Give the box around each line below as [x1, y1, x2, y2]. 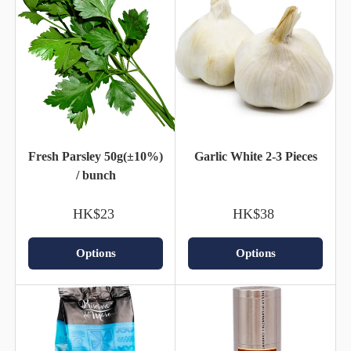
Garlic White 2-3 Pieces [194, 149, 317, 163]
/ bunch [75, 168, 116, 182]
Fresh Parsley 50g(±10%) [28, 149, 163, 163]
